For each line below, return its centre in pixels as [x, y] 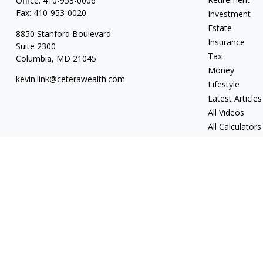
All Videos [226, 112]
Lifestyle [224, 84]
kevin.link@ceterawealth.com [70, 79]
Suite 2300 [36, 46]
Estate [220, 28]
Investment [230, 14]
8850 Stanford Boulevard [63, 33]
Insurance [227, 42]
